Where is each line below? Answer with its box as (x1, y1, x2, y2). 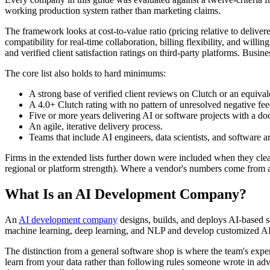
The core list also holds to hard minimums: (5, 68, 166, 79)
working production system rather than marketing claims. (5, 5, 221, 16)
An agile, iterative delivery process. (29, 121, 163, 132)
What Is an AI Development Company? (5, 186, 246, 202)
